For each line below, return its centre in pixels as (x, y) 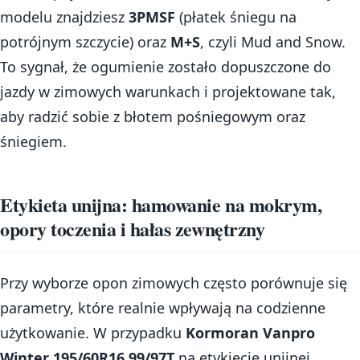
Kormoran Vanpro (250, 332)
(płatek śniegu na (236, 17)
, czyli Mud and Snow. (273, 42)
